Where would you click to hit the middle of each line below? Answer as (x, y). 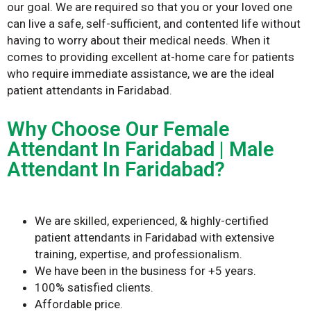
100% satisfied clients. (94, 287)
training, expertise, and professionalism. (140, 254)
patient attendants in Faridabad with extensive (154, 237)
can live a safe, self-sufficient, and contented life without (154, 23)
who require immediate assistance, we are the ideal (141, 73)
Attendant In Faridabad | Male (141, 149)
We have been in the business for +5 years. (147, 270)
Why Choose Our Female (118, 129)
